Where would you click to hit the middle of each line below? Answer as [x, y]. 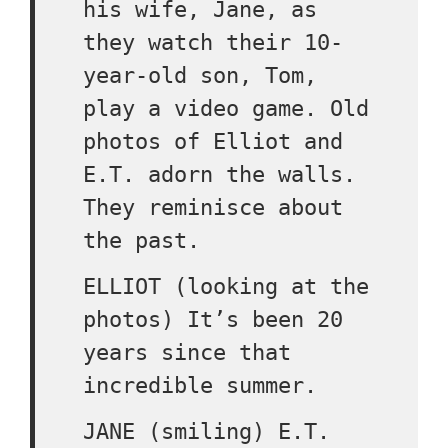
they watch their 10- [213, 42]
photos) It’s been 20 [213, 319]
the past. [141, 240]
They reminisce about [213, 207]
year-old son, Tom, [200, 75]
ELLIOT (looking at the [226, 286]
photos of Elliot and [213, 141]
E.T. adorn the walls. [219, 174]
